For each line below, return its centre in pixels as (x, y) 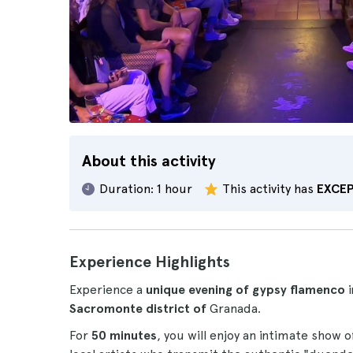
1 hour (175, 189)
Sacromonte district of (138, 308)
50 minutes (124, 335)
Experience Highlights (150, 262)
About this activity (149, 161)
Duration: (126, 189)
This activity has (269, 189)
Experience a (108, 290)
